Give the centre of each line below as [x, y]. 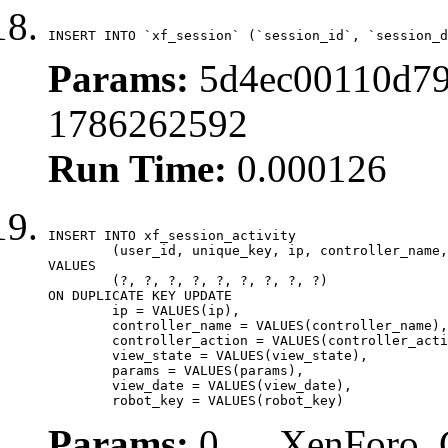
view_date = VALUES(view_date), [80, 385]
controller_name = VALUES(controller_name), [80, 325]
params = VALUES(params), [80, 370]
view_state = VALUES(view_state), [80, 355]
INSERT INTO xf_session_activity [172, 235]
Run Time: [137, 168]
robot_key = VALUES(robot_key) [228, 400]
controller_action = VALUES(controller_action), [80, 340]
